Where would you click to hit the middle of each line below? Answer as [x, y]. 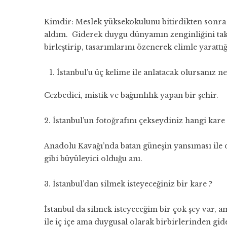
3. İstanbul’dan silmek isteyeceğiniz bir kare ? [128, 184]
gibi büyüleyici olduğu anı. [94, 159]
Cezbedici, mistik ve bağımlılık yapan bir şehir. [131, 95]
